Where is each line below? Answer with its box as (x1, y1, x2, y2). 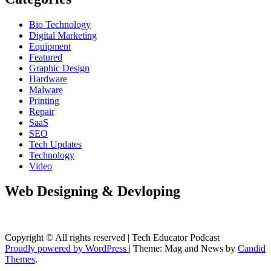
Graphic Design (29, 62, 90, 73)
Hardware (29, 73, 67, 84)
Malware (29, 84, 63, 95)
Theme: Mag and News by (133, 243, 238, 254)
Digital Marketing (29, 30, 97, 41)
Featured (29, 51, 62, 62)
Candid (238, 243, 266, 254)
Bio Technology (29, 19, 91, 30)
